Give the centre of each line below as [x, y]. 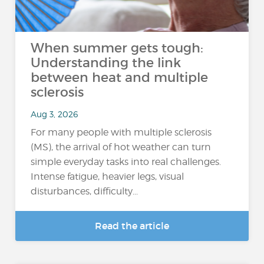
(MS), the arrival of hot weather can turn [121, 147]
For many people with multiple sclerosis [121, 132]
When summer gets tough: [117, 48]
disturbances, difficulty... [85, 191]
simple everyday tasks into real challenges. [126, 162]
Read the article [132, 226]
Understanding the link [106, 63]
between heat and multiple [120, 77]
